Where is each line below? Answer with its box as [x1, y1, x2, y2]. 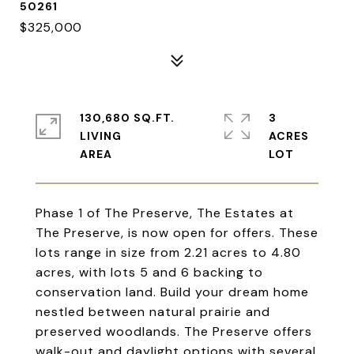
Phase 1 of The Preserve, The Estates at [36, 205, 294, 222]
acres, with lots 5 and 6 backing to [36, 264, 263, 281]
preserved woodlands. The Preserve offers [36, 323, 312, 341]
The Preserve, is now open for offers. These [36, 224, 318, 242]
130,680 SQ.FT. [80, 111, 175, 126]
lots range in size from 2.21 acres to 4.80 [36, 244, 301, 262]
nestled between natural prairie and [36, 303, 270, 321]
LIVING [80, 129, 122, 144]
